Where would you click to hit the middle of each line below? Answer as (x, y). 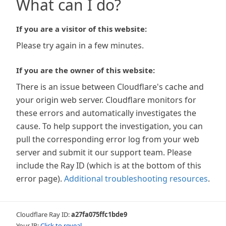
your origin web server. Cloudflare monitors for (106, 100)
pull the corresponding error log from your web (108, 139)
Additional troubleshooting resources (136, 179)
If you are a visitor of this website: (81, 29)
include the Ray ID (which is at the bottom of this (109, 165)
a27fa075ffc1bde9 (99, 214)
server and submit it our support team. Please (104, 152)
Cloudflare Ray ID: (44, 214)
